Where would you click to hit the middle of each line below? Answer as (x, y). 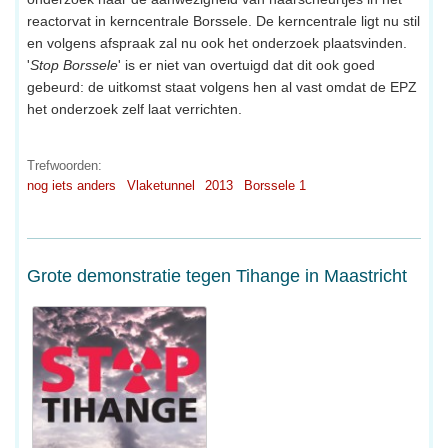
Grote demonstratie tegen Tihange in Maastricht (217, 275)
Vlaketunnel (160, 186)
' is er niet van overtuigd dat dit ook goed (246, 65)
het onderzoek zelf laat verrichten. (134, 109)
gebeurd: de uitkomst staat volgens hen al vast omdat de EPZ (222, 87)
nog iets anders (71, 186)
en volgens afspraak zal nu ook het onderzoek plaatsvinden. (217, 43)
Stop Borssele (74, 65)
